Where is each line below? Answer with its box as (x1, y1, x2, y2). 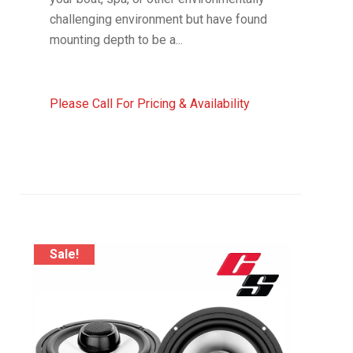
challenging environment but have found (49, 12, 267, 28)
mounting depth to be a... (49, 32, 183, 48)
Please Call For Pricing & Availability (49, 96, 250, 112)
